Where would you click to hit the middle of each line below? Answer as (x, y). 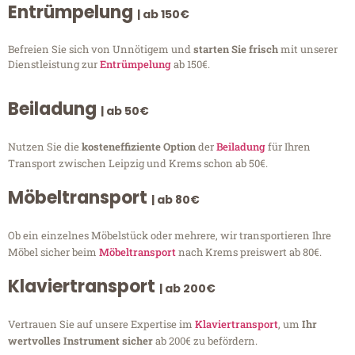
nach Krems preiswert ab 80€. (249, 252)
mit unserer (309, 49)
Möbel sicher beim (53, 252)
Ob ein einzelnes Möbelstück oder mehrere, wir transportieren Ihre (170, 236)
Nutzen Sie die (45, 147)
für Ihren (288, 147)
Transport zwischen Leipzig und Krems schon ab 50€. (138, 164)
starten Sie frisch (237, 49)
